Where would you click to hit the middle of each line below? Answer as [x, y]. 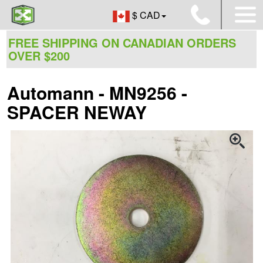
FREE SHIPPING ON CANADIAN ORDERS [122, 43]
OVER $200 [39, 55]
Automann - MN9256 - [97, 92]
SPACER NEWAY [77, 112]
